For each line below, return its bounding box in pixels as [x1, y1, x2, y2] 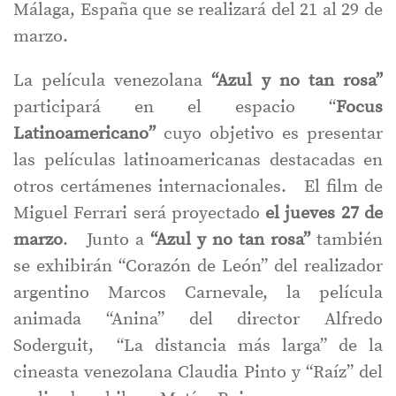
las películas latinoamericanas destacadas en [13, 149, 383, 172]
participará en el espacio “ [13, 96, 336, 119]
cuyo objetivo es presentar [156, 123, 383, 146]
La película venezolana [13, 70, 212, 93]
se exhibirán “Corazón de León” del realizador [13, 255, 383, 278]
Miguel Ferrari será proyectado [13, 202, 266, 225]
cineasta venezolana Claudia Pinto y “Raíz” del [13, 362, 383, 385]
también [310, 229, 383, 252]
